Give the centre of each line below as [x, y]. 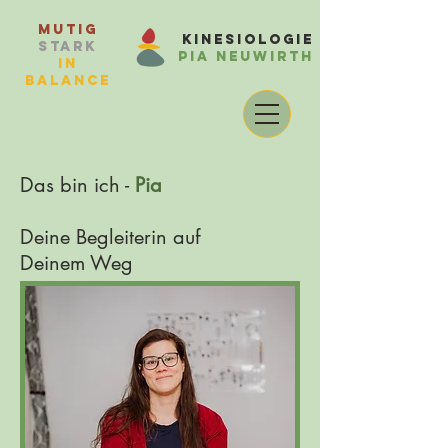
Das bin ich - [77, 185]
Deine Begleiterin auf [110, 237]
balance [67, 80]
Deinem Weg [76, 263]
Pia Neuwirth [246, 56]
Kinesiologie [248, 39]
